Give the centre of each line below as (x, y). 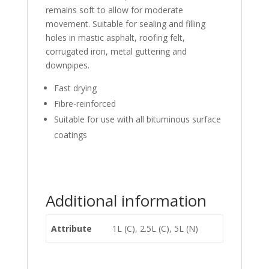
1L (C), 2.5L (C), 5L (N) (155, 228)
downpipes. (67, 65)
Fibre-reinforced (85, 103)
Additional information (126, 200)
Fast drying (75, 88)
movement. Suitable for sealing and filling (125, 23)
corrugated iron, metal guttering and (116, 51)
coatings (70, 134)
